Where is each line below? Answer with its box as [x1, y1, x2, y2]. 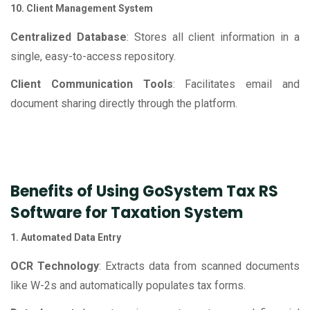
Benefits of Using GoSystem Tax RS [10, 181, 278, 203]
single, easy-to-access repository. [10, 50, 176, 64]
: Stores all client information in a [126, 30, 300, 44]
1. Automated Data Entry [10, 232, 121, 244]
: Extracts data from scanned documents [99, 259, 300, 273]
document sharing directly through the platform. [10, 97, 237, 111]
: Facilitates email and [172, 77, 300, 91]
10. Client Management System [10, 3, 153, 15]
